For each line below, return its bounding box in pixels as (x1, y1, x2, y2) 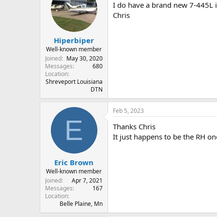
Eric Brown (54, 157, 93, 167)
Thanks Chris (113, 122, 155, 132)
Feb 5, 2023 (113, 107, 144, 115)
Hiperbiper (54, 35, 94, 46)
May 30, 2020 (66, 54, 103, 63)
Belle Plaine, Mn (60, 199, 103, 208)
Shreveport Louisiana (46, 77, 103, 86)
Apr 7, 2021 (72, 176, 103, 185)
